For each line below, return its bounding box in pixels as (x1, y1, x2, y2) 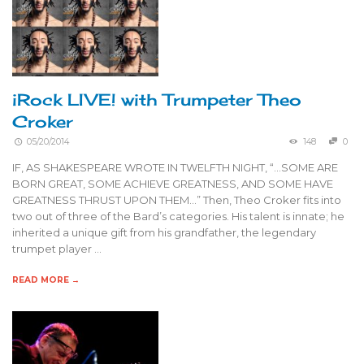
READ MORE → (12, 274, 80, 285)
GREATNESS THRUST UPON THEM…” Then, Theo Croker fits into (12, 193, 341, 206)
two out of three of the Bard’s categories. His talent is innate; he (12, 209, 344, 223)
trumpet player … (12, 241, 102, 255)
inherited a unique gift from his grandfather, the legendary (12, 225, 316, 239)
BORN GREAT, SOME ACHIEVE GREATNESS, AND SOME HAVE (12, 176, 333, 190)
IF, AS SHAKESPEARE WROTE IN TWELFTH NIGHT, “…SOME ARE (12, 160, 338, 174)
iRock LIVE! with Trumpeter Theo (12, 89, 301, 110)
